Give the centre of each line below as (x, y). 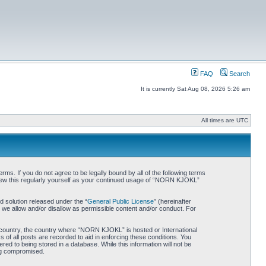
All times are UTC (225, 120)
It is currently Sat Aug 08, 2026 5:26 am (195, 89)
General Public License (120, 201)
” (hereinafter (172, 201)
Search (239, 74)
